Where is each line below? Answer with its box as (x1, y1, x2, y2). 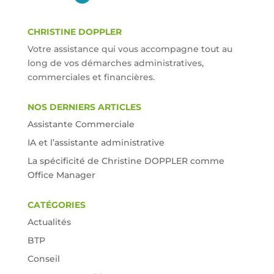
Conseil (27, 253, 60, 265)
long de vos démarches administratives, (27, 57, 204, 69)
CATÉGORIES (27, 199, 86, 211)
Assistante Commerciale (27, 119, 135, 130)
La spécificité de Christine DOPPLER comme (27, 155, 224, 167)
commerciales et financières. (27, 72, 155, 83)
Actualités (27, 217, 71, 228)
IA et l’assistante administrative (27, 137, 165, 149)
